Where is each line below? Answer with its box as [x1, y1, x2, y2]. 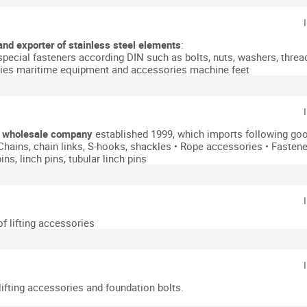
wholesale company [2, 127, 93, 140]
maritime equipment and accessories [16, 62, 187, 76]
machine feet [190, 62, 249, 76]
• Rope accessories [174, 139, 262, 153]
